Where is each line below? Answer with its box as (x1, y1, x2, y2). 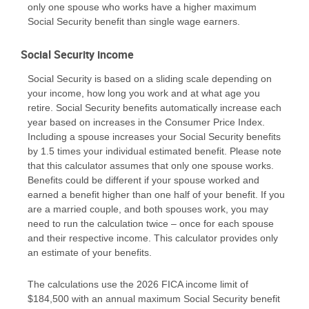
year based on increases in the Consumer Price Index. (28, 117, 265, 128)
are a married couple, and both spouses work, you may (28, 203, 268, 215)
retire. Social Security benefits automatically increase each (28, 102, 281, 114)
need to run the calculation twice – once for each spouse (28, 218, 274, 230)
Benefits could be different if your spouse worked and (28, 175, 259, 186)
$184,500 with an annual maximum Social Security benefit (28, 292, 280, 304)
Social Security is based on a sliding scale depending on (28, 73, 272, 85)
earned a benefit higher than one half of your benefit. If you (28, 189, 285, 201)
